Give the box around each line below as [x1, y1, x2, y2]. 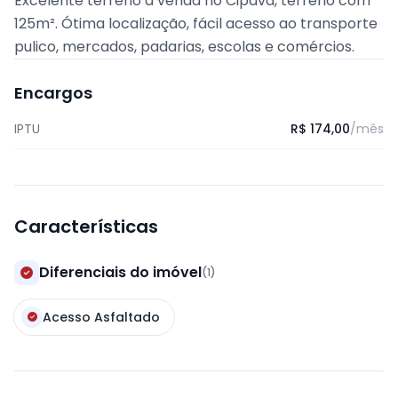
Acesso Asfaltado [43, 308, 160, 326]
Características [14, 214, 158, 239]
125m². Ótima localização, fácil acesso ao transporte [14, 13, 378, 34]
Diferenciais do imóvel [39, 262, 202, 283]
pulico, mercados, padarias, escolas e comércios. [14, 36, 354, 57]
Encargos [14, 82, 92, 104]
